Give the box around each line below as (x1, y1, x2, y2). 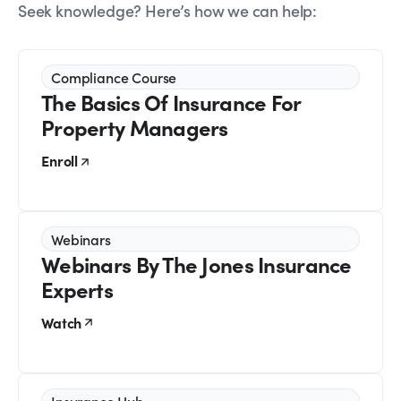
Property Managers (41, 112, 228, 142)
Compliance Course (51, 67, 177, 88)
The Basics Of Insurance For (41, 87, 301, 117)
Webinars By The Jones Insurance (41, 249, 352, 279)
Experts (41, 274, 113, 304)
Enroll (41, 150, 79, 171)
